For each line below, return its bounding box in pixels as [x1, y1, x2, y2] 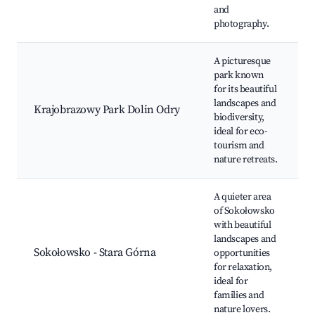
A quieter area [214, 191, 271, 204]
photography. [214, 18, 269, 31]
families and [214, 289, 264, 302]
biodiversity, [214, 111, 264, 124]
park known [214, 69, 264, 82]
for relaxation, [214, 261, 272, 274]
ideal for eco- [214, 125, 267, 139]
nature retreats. [214, 153, 278, 167]
